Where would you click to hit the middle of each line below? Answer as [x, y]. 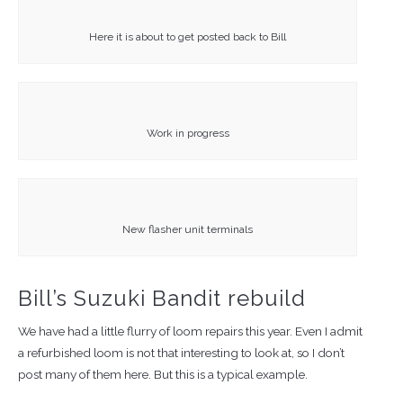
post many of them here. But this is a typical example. [163, 375]
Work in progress [188, 133]
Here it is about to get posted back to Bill [188, 36]
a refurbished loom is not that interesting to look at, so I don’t [181, 353]
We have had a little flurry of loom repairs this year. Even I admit [190, 331]
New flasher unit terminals [188, 229]
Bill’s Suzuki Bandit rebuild [162, 299]
